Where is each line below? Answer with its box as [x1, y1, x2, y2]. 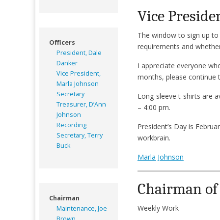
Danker [56, 58, 78, 67]
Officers [49, 38, 75, 47]
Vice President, [56, 69, 101, 78]
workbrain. [137, 133, 172, 142]
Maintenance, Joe [56, 204, 107, 213]
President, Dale [56, 48, 102, 57]
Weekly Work [137, 203, 179, 213]
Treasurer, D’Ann [56, 100, 106, 109]
